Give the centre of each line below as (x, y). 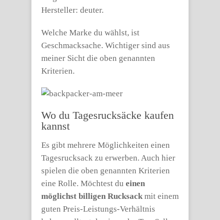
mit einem (161, 196)
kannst (55, 126)
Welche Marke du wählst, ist (90, 33)
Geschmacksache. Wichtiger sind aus (106, 45)
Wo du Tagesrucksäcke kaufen (108, 115)
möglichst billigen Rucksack (92, 196)
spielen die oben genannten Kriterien (106, 171)
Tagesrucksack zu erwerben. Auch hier (108, 158)
